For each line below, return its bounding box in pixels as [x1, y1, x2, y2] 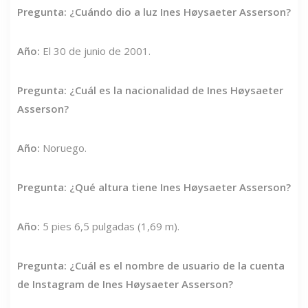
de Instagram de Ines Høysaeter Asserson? [17, 277, 233, 291]
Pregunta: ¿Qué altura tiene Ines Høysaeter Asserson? [17, 180, 291, 195]
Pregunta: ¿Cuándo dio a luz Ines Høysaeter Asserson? [17, 5, 291, 19]
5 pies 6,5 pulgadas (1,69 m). [40, 219, 179, 234]
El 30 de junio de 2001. [40, 44, 151, 58]
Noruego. [40, 141, 87, 155]
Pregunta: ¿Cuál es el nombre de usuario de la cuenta [17, 258, 285, 273]
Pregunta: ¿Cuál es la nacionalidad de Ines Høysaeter [17, 83, 283, 98]
